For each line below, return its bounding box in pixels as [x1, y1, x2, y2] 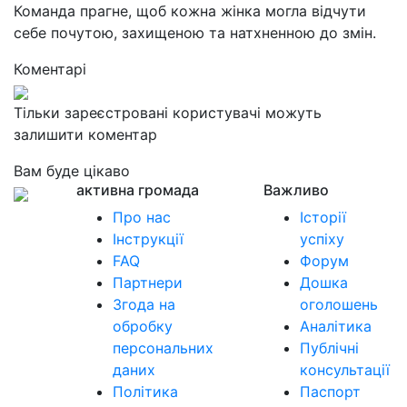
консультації [300, 361, 390, 379]
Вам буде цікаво [14, 162, 130, 180]
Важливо [263, 181, 329, 199]
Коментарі [14, 60, 86, 78]
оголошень [300, 295, 378, 313]
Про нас [113, 208, 171, 226]
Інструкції [113, 230, 184, 248]
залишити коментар [14, 125, 157, 144]
